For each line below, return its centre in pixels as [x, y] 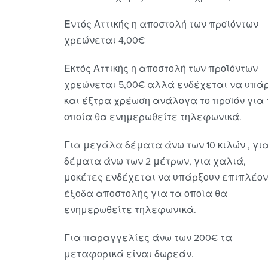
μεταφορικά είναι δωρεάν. [129, 254]
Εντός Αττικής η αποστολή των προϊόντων [161, 24]
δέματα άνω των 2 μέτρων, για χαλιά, [155, 161]
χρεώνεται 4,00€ [104, 40]
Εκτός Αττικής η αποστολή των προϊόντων [161, 68]
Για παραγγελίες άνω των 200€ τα [148, 238]
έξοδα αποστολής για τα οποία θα [145, 194]
